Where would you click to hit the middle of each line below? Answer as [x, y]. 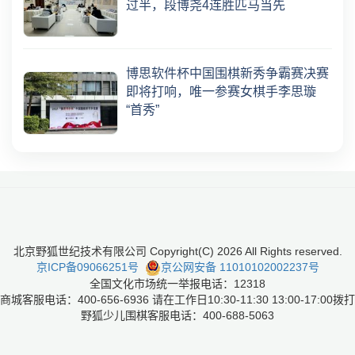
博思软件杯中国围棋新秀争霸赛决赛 [227, 73]
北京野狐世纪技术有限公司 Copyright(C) [115, 251]
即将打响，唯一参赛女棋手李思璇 [221, 91]
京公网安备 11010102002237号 [240, 267]
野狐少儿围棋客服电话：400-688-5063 [177, 315]
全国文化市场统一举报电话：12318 [177, 283]
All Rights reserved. [292, 251]
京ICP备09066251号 [87, 267]
